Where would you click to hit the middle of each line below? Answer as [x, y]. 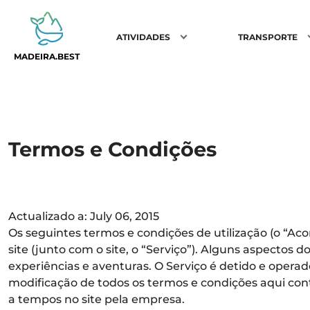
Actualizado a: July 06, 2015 [84, 216]
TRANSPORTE [268, 37]
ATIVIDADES [144, 37]
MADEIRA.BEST [47, 56]
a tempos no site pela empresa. [97, 299]
